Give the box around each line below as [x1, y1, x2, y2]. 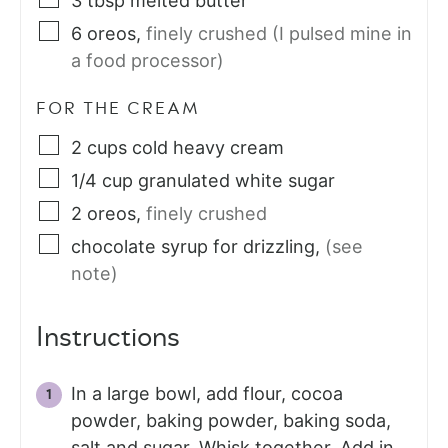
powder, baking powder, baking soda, [71, 409, 391, 431]
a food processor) [71, 49, 224, 71]
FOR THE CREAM [36, 99, 201, 117]
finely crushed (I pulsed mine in [146, 22, 412, 44]
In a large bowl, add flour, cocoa [71, 382, 343, 404]
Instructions [36, 323, 180, 352]
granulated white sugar [138, 169, 335, 191]
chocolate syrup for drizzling [71, 235, 315, 257]
